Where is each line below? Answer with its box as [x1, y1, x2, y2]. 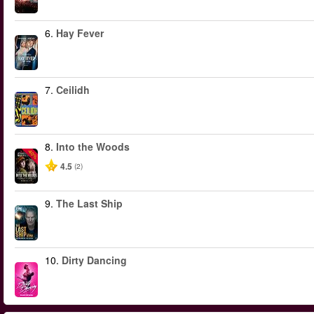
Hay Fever [56, 26, 104, 40]
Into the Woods [56, 139, 130, 153]
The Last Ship [56, 196, 123, 210]
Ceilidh [56, 83, 90, 97]
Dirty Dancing [62, 253, 127, 267]
